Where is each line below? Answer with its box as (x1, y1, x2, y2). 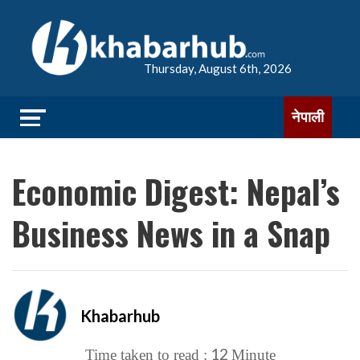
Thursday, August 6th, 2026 (144, 61, 292, 76)
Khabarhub (80, 305, 160, 325)
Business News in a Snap (12, 209, 330, 257)
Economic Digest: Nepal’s (12, 167, 340, 215)
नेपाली (292, 108, 324, 125)
